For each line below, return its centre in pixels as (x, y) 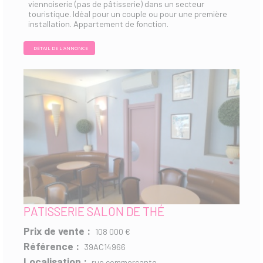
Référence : (51, 246)
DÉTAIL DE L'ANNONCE (61, 48)
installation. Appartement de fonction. (98, 23)
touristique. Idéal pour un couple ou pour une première (128, 14)
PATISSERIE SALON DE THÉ (94, 211)
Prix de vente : (57, 230)
